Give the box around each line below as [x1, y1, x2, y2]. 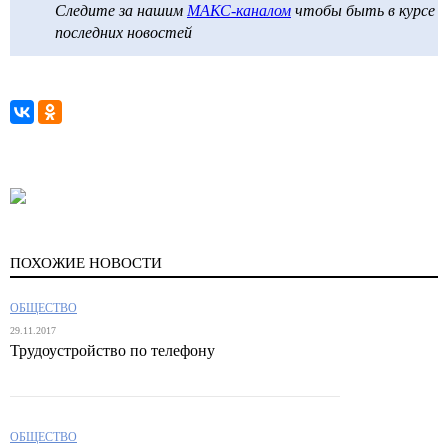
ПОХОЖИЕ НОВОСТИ [10, 255, 162, 272]
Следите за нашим [55, 2, 187, 20]
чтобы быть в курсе [291, 2, 435, 20]
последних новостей [55, 24, 192, 42]
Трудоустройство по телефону [10, 342, 215, 360]
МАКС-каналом [187, 2, 291, 20]
